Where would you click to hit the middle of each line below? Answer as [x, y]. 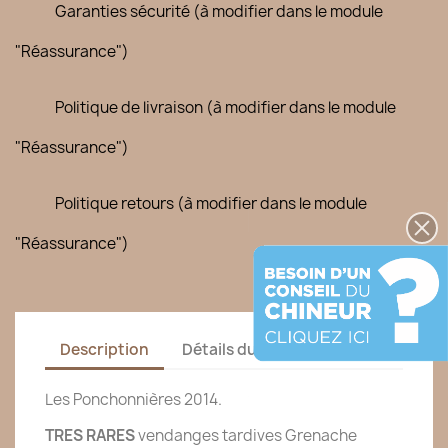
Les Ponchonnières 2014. [133, 399]
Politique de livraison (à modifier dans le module [225, 107]
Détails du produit [250, 349]
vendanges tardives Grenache [246, 435]
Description [104, 349]
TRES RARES [90, 435]
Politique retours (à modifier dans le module [211, 203]
